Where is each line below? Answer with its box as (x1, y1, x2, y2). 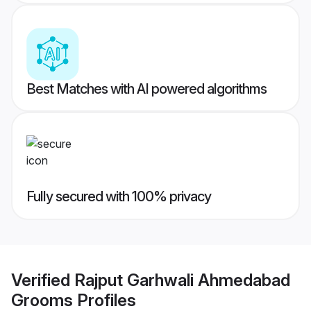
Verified (11, 269, 74, 290)
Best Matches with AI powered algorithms (26, 81, 267, 98)
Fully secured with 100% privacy (26, 188, 211, 205)
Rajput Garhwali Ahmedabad (74, 269, 290, 290)
